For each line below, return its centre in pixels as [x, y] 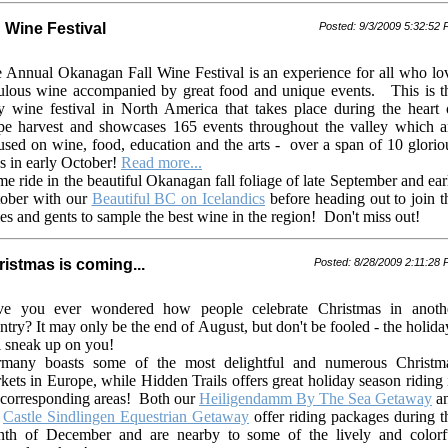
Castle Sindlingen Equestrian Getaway [126, 416]
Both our [165, 398]
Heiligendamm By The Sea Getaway [315, 398]
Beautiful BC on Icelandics [178, 198]
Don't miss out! [370, 216]
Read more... [161, 162]
